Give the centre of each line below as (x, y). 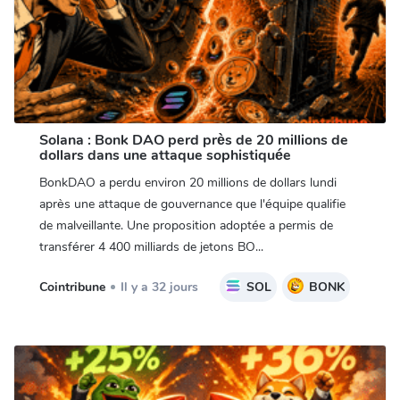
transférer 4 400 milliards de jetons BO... (151, 247)
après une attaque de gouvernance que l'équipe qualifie (192, 204)
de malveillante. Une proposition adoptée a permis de (186, 226)
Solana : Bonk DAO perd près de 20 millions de (193, 141)
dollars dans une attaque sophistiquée (165, 156)
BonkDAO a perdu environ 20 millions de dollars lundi (187, 183)
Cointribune (72, 287)
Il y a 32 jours (159, 287)
